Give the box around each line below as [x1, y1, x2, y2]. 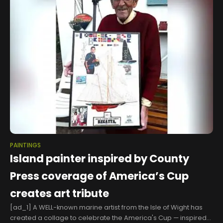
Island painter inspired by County [10, 151, 189, 166]
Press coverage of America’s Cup [10, 169, 189, 184]
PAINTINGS [10, 141, 41, 150]
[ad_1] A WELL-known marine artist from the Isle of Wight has [10, 203, 203, 213]
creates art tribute [10, 186, 109, 201]
